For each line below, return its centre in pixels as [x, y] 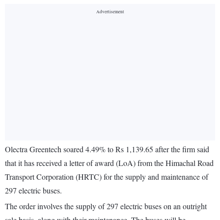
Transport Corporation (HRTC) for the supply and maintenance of [107, 177]
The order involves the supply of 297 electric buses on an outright [106, 206]
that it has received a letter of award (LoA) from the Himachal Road [109, 163]
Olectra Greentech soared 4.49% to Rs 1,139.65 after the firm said [107, 149]
